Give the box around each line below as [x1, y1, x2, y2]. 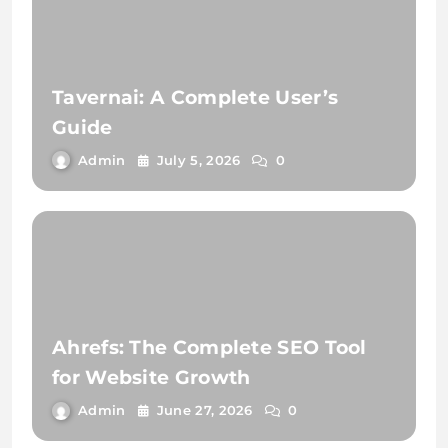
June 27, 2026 [156, 402, 253, 419]
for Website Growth [52, 366, 251, 390]
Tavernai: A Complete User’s [52, 85, 339, 109]
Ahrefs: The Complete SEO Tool [52, 336, 367, 360]
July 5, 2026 [156, 151, 241, 168]
